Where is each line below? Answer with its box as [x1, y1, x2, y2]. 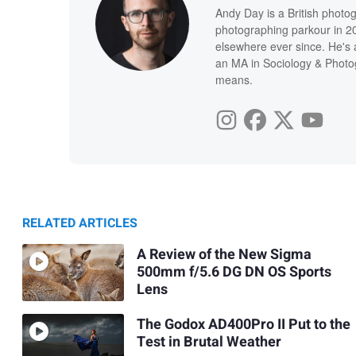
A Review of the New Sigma [136, 244, 311, 266]
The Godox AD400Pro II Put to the [136, 314, 350, 336]
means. [215, 71, 253, 87]
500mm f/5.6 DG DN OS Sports [136, 261, 331, 284]
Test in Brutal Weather [136, 331, 281, 354]
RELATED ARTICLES [22, 213, 137, 233]
